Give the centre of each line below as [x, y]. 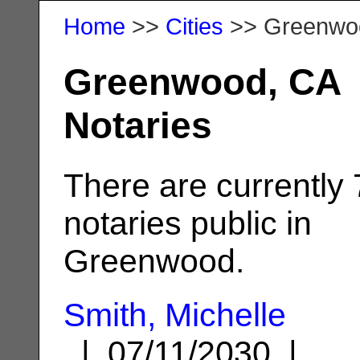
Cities [194, 26]
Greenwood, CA [202, 82]
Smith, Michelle [175, 315]
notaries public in [188, 223]
